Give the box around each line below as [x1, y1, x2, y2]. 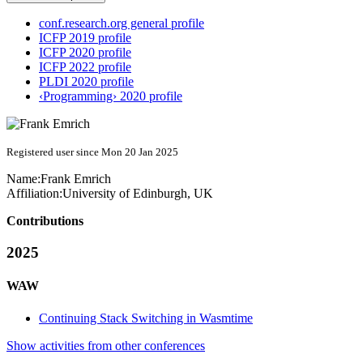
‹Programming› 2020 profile [39, 89, 182, 104]
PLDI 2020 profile [39, 75, 134, 89]
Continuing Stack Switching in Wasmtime [39, 310, 253, 325]
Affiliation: [6, 186, 62, 201]
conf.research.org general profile [39, 16, 204, 31]
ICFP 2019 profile [39, 31, 131, 45]
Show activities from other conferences [6, 338, 205, 352]
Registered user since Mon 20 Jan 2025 [6, 146, 178, 159]
